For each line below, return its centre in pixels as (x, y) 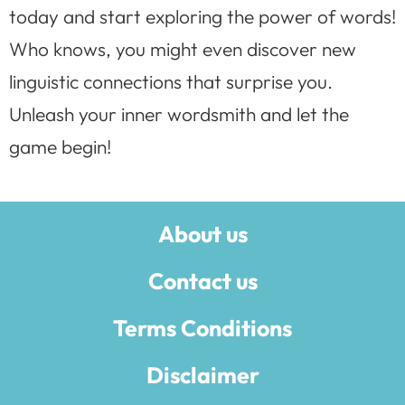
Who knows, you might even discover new (183, 48)
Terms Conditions (202, 329)
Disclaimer (202, 376)
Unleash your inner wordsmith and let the (179, 113)
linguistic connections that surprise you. (171, 81)
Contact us (202, 282)
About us (202, 235)
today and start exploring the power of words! (202, 16)
